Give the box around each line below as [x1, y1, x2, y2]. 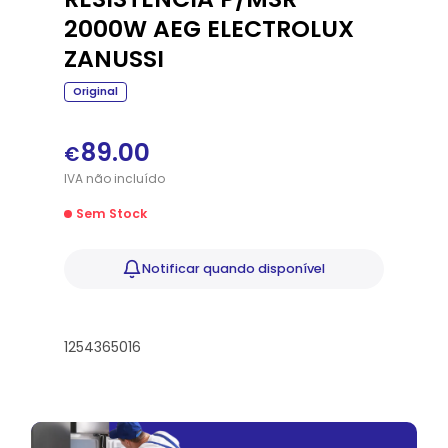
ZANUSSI [63, 41, 164, 75]
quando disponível [200, 259, 326, 277]
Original [72, 83, 118, 99]
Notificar [142, 259, 201, 277]
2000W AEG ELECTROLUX [63, 11, 354, 45]
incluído [110, 169, 165, 187]
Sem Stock [75, 204, 147, 222]
